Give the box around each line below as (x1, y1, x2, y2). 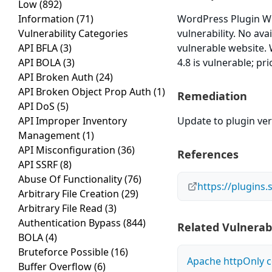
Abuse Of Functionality (18, 172, 124, 186)
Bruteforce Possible (18, 245, 111, 259)
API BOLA (18, 56, 63, 70)
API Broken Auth (18, 70, 96, 84)
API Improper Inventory (18, 114, 127, 128)
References (177, 147, 239, 162)
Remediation (177, 89, 248, 104)
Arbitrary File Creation (18, 187, 121, 201)
